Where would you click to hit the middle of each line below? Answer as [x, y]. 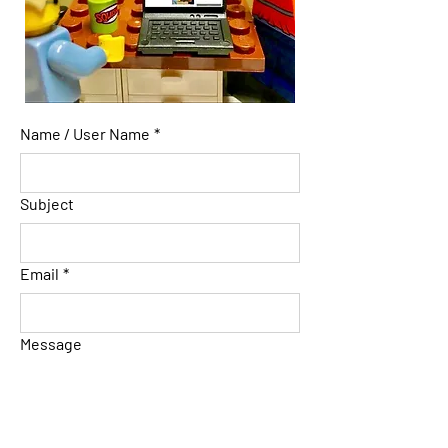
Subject [47, 203]
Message [51, 343]
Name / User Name [85, 133]
